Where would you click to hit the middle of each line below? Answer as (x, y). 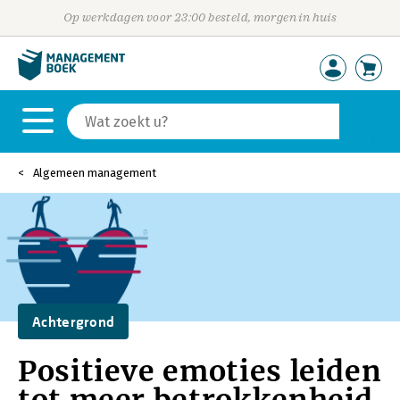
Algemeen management (95, 173)
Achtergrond (74, 321)
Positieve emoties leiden (200, 371)
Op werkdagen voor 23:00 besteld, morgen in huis (200, 17)
